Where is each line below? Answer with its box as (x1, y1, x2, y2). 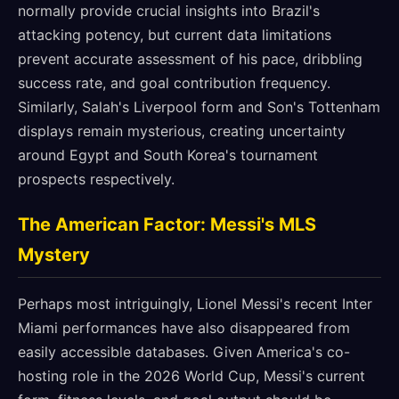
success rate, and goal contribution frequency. (18, 74, 330, 92)
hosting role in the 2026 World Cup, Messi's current (18, 367, 365, 385)
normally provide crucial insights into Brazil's (18, 2, 320, 20)
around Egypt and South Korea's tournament (18, 146, 318, 164)
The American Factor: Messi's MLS (18, 214, 316, 235)
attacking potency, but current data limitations (18, 26, 331, 44)
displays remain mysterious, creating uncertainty (18, 122, 346, 140)
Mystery (18, 244, 90, 265)
